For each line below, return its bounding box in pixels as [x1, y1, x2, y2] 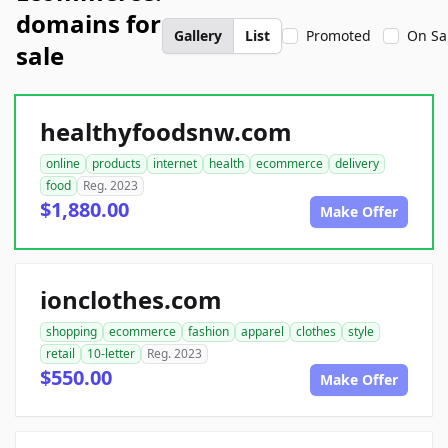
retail [46, 345, 75, 362]
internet [153, 155, 197, 172]
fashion [188, 323, 229, 340]
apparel [241, 323, 284, 340]
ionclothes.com [40, 283, 222, 316]
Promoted [306, 26, 371, 45]
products [92, 155, 141, 172]
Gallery [174, 26, 222, 45]
